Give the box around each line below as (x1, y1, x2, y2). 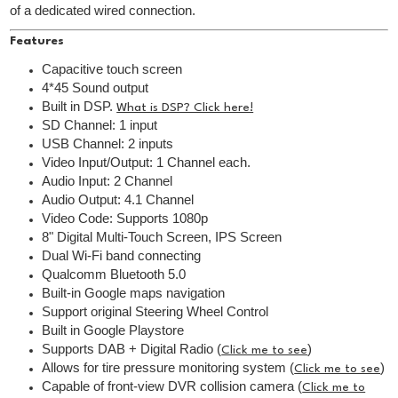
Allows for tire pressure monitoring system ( (42, 361, 295, 376)
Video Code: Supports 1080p (42, 211, 209, 227)
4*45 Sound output (42, 81, 149, 96)
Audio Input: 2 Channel (42, 174, 173, 189)
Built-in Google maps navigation (42, 286, 226, 301)
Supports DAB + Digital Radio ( (42, 342, 222, 357)
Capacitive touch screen (42, 62, 183, 77)
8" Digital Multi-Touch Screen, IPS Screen (42, 230, 283, 245)
